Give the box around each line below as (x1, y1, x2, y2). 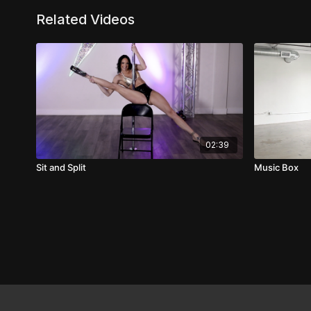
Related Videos (36, 11, 135, 28)
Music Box (254, 161, 299, 173)
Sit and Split (36, 161, 86, 173)
